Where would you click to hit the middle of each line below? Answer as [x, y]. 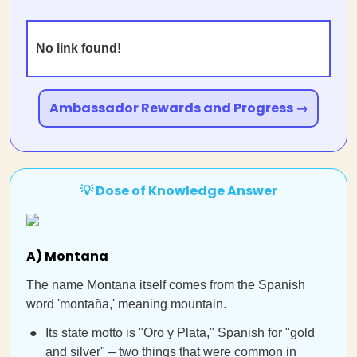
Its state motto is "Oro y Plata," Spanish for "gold [180, 333]
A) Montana [67, 256]
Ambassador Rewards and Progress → [178, 108]
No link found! [78, 48]
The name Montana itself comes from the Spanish [166, 285]
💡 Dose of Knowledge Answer [178, 191]
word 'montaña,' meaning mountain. [126, 304]
